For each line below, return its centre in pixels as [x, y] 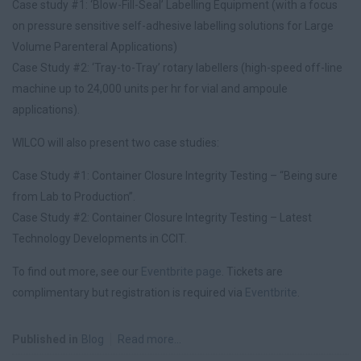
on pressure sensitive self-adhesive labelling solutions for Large [173, 26]
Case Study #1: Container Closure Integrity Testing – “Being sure [175, 176]
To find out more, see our [77, 272]
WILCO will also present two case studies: [116, 143]
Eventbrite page [181, 272]
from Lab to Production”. [74, 197]
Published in [45, 339]
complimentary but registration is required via [129, 293]
